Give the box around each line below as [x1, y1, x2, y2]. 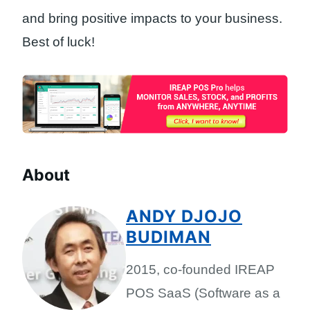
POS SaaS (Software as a [126, 286, 280, 301]
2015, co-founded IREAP [126, 262, 275, 277]
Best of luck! [22, 34, 95, 49]
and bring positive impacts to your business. [22, 10, 282, 26]
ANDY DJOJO [126, 206, 242, 227]
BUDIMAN [126, 227, 211, 248]
